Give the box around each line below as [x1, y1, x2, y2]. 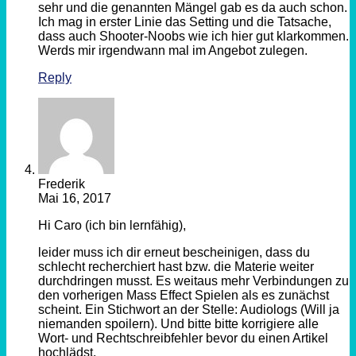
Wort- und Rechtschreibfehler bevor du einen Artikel [38, 331, 328, 346]
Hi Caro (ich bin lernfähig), [38, 219, 186, 233]
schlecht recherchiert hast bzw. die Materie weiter [38, 260, 314, 274]
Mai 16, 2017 [38, 192, 111, 206]
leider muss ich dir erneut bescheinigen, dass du [38, 246, 310, 260]
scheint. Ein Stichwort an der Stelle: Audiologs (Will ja [38, 303, 339, 317]
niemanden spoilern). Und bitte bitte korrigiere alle [38, 317, 319, 331]
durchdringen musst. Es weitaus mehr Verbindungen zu [38, 274, 349, 288]
